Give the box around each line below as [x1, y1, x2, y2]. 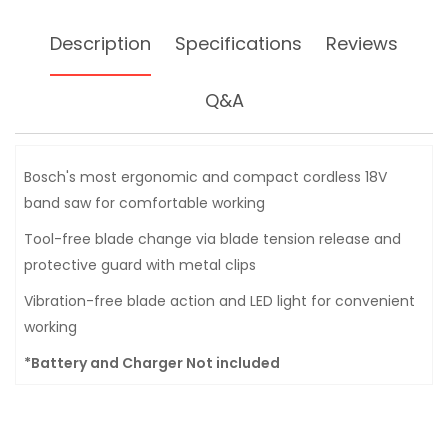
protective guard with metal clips [24, 255, 256, 275]
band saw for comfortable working [24, 193, 265, 213]
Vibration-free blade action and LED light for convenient [24, 291, 415, 311]
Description [50, 31, 151, 56]
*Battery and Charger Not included [24, 353, 280, 373]
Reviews [326, 31, 398, 56]
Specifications [175, 31, 302, 56]
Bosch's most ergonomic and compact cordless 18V [24, 167, 387, 187]
